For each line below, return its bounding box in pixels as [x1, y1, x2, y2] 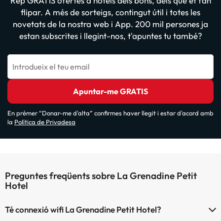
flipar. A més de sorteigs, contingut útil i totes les [21, 7, 200, 17]
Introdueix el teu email [12, 62, 90, 72]
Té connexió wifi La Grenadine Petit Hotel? [5, 204, 161, 215]
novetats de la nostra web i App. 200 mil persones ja [13, 19, 208, 29]
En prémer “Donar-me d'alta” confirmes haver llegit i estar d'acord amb [7, 109, 214, 117]
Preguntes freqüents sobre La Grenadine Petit [5, 170, 197, 182]
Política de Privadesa [14, 118, 75, 126]
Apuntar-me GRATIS [73, 86, 148, 96]
